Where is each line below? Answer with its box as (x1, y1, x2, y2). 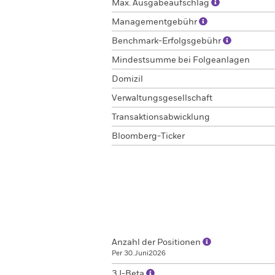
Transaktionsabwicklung (112, 113, 210, 122)
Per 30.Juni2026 (112, 250, 166, 257)
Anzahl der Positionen (112, 238, 203, 247)
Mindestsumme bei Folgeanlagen (112, 56, 250, 64)
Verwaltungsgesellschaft (112, 94, 212, 103)
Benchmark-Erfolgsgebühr (112, 37, 223, 45)
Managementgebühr (112, 18, 199, 26)
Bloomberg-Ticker (112, 132, 185, 141)
